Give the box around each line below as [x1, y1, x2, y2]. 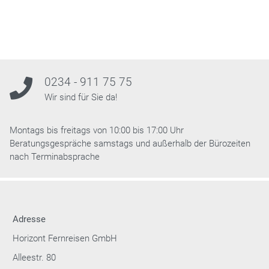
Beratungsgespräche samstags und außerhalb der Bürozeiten [10, 138, 250, 149]
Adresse [13, 214, 46, 225]
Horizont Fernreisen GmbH [13, 233, 117, 244]
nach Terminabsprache [10, 151, 100, 162]
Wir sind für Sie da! [44, 92, 117, 103]
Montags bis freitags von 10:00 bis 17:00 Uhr [10, 125, 184, 136]
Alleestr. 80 [13, 252, 56, 263]
